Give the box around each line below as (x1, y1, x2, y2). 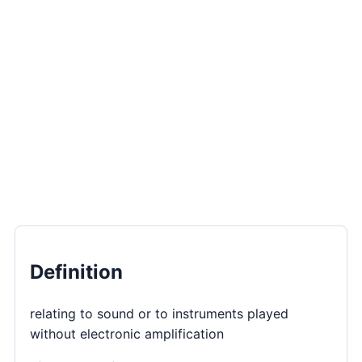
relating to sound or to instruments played (30, 305, 288, 322)
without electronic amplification (30, 325, 224, 342)
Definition (30, 259, 123, 284)
